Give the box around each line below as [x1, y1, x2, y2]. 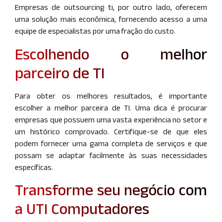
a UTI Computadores [15, 200, 149, 218]
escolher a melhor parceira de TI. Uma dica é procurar [15, 103, 207, 112]
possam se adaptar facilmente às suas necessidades [15, 151, 207, 160]
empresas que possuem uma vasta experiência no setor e [15, 115, 207, 124]
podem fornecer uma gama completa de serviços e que [15, 139, 207, 148]
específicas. [15, 163, 53, 171]
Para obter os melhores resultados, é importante [15, 91, 207, 100]
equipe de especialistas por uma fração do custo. [15, 27, 175, 36]
